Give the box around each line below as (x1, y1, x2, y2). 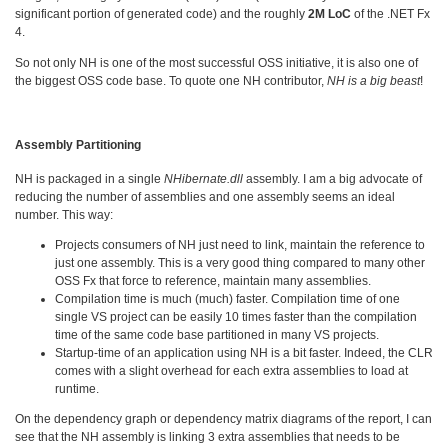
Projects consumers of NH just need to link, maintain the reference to (55, 237, 425, 252)
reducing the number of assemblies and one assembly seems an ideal (15, 189, 395, 204)
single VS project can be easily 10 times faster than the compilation (55, 309, 417, 324)
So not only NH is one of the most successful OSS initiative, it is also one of (15, 55, 418, 70)
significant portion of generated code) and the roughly (15, 7, 308, 22)
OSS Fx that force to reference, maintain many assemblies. (55, 273, 371, 288)
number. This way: (15, 207, 113, 222)
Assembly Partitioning (15, 137, 141, 152)
